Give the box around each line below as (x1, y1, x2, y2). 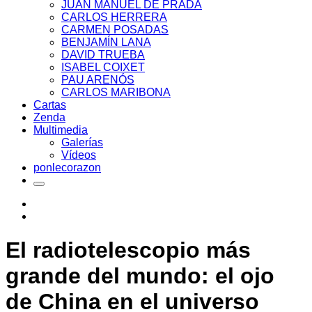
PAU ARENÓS (61, 74, 134, 86)
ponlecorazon (33, 162, 101, 173)
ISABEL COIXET (61, 61, 145, 73)
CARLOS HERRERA (61, 11, 167, 23)
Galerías (61, 136, 103, 148)
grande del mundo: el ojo (6, 263, 274, 289)
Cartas (33, 99, 66, 111)
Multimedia (33, 124, 88, 136)
